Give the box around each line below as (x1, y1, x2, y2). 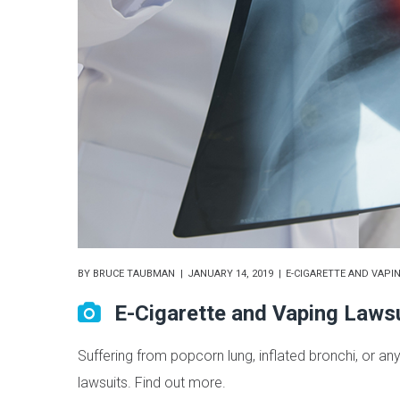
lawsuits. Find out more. (78, 374, 226, 392)
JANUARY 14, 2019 (187, 268, 273, 280)
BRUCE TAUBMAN (93, 268, 175, 280)
